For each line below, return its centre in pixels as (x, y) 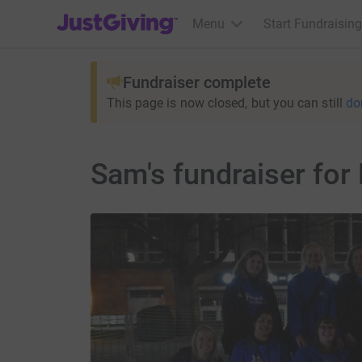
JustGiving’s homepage (122, 13)
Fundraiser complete (196, 82)
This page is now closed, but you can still (224, 103)
